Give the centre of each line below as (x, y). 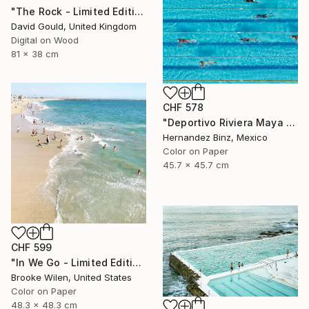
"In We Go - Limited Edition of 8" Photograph (137, 262)
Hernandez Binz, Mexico (215, 138)
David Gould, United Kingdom (74, 26)
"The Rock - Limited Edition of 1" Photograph (139, 11)
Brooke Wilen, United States (71, 277)
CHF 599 (32, 247)
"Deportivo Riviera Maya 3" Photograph (290, 123)
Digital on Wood (45, 40)
